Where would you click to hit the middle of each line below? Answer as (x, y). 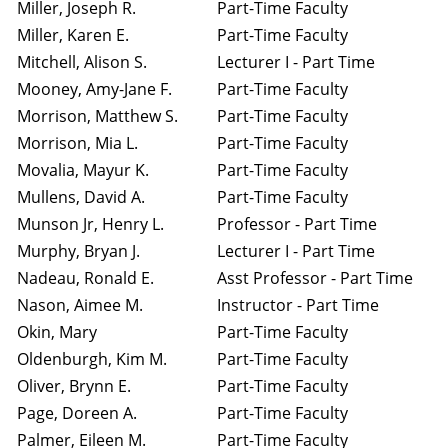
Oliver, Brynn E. (74, 386)
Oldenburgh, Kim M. (92, 359)
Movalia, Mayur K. (83, 170)
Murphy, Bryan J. (78, 251)
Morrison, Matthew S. (97, 116)
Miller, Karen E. (73, 35)
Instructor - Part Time (298, 305)
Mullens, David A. (81, 197)
